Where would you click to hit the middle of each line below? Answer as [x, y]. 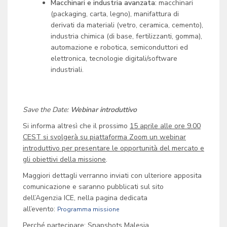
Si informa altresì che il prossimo [76, 126]
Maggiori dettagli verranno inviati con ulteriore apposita [112, 176]
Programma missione [88, 209]
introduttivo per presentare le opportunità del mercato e [113, 148]
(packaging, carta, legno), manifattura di [115, 14]
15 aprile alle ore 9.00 [165, 126]
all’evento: [40, 209]
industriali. [67, 70]
